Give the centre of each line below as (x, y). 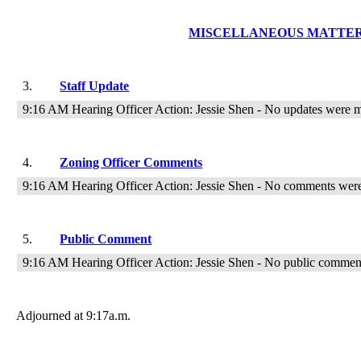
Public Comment (106, 239)
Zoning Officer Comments (131, 162)
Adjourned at (50, 315)
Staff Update (95, 86)
